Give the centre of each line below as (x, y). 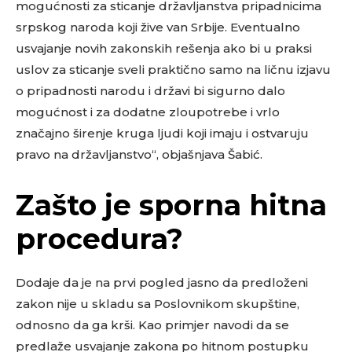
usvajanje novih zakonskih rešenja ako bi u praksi (164, 49)
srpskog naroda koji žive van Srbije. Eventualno (158, 27)
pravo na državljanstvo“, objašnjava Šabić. (139, 155)
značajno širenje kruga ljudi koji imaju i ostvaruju (162, 134)
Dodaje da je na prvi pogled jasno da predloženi (162, 283)
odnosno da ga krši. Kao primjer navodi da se (152, 325)
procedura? (99, 239)
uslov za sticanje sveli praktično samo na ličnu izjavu (173, 70)
